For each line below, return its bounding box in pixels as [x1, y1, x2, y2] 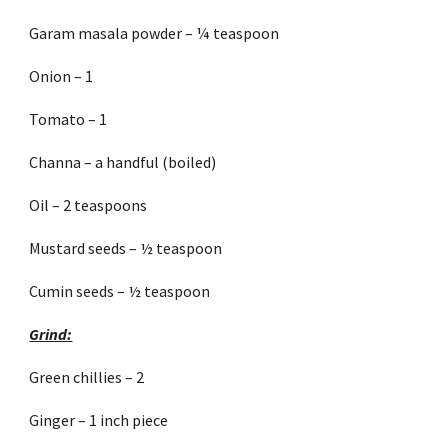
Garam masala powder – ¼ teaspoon [29, 23, 280, 43]
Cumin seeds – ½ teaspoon [29, 281, 211, 301]
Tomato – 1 [29, 109, 108, 129]
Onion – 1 [29, 66, 94, 86]
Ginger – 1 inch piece [29, 410, 169, 430]
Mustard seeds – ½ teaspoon [29, 238, 223, 258]
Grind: [29, 324, 73, 344]
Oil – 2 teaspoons [29, 195, 148, 215]
